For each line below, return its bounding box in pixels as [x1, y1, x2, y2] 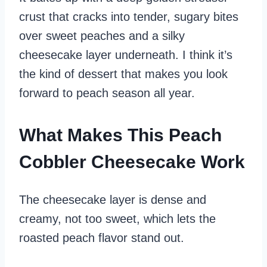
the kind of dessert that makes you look [19, 67, 228, 80]
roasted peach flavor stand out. [19, 231, 184, 244]
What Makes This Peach [19, 125, 222, 145]
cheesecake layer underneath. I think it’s [19, 48, 232, 61]
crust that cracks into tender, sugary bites [19, 10, 238, 23]
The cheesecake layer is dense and [19, 193, 206, 206]
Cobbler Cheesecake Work [19, 152, 245, 172]
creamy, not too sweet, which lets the [19, 212, 216, 225]
